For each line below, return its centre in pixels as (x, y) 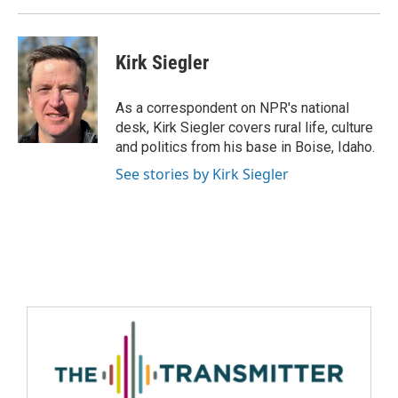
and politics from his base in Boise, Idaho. (245, 147)
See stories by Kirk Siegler (202, 174)
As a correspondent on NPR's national (232, 108)
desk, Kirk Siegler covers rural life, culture (244, 127)
